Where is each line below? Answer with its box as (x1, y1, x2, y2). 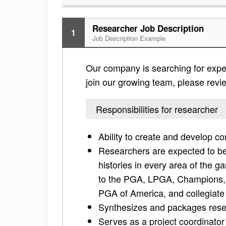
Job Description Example (92, 33, 165, 43)
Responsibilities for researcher (96, 102, 218, 116)
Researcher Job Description (92, 22, 204, 34)
